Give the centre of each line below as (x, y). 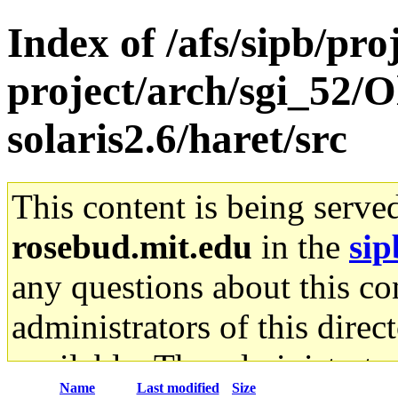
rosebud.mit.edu (132, 246)
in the (301, 246)
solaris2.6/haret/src (177, 139)
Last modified (178, 387)
